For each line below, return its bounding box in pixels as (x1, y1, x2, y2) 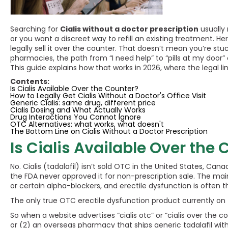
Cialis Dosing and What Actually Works (10, 105, 146, 115)
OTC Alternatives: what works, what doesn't (10, 119, 164, 129)
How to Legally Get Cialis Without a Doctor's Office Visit (10, 91, 206, 101)
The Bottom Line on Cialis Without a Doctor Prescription (10, 126, 208, 136)
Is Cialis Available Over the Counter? (10, 83, 138, 94)
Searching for (10, 24, 60, 34)
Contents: (10, 76, 49, 87)
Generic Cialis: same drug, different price (10, 98, 156, 108)
